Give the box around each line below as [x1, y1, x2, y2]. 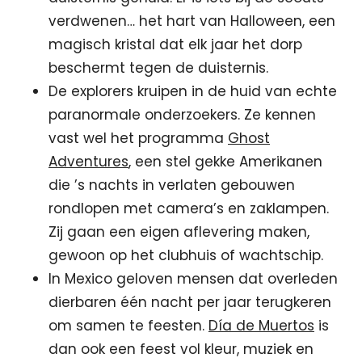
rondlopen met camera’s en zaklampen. [48, 199, 329, 218]
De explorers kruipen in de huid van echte [48, 82, 337, 101]
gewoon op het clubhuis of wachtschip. [48, 246, 327, 265]
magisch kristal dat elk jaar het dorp [48, 35, 302, 54]
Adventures [48, 152, 128, 171]
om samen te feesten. [48, 316, 208, 335]
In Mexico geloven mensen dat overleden [48, 269, 338, 288]
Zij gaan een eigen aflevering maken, [48, 222, 309, 242]
